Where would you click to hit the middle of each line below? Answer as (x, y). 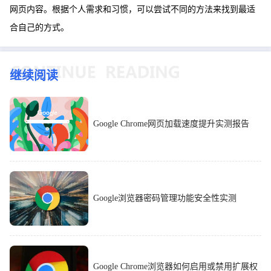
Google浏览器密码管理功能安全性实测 (165, 198)
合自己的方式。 (39, 27)
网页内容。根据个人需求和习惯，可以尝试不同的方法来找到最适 (132, 9)
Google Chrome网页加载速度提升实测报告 (171, 123)
